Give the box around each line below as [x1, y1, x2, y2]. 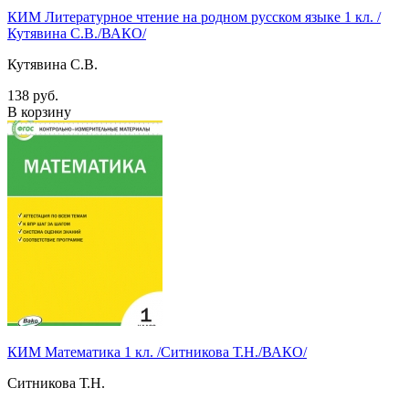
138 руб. [7, 87, 58, 103]
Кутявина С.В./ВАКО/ [7, 25, 146, 41]
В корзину [7, 103, 71, 120]
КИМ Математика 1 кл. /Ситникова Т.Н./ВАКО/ [7, 343, 307, 360]
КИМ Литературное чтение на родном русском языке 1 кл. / [7, 8, 381, 25]
